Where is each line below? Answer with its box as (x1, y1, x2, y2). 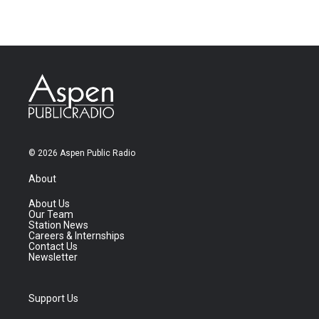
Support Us (28, 293, 78, 305)
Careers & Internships (28, 230, 125, 242)
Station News (28, 219, 88, 231)
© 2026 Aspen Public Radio (28, 148, 135, 159)
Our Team (28, 209, 73, 221)
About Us (28, 198, 70, 210)
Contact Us (28, 241, 78, 253)
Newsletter (28, 251, 78, 263)
